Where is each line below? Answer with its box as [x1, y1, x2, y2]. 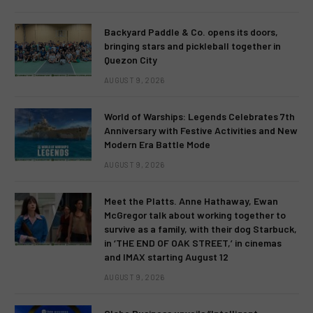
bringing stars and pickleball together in [104, 39, 281, 52]
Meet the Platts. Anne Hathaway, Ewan [104, 194, 278, 207]
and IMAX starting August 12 [104, 250, 228, 263]
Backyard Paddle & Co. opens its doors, [104, 25, 278, 38]
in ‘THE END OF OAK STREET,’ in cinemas [104, 236, 282, 249]
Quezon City [104, 53, 157, 66]
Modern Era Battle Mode [104, 138, 210, 150]
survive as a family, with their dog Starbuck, [104, 222, 297, 235]
